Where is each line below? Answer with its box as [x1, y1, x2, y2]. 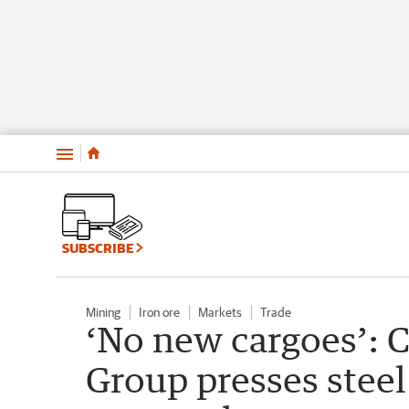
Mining [86, 304, 121, 320]
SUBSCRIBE [62, 239, 136, 256]
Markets [198, 304, 242, 320]
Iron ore [139, 304, 180, 320]
